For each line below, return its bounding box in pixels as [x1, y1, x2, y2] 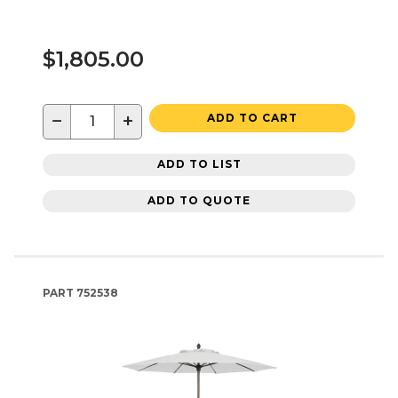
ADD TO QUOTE [147, 194, 251, 208]
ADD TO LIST [156, 157, 242, 171]
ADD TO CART [207, 110, 298, 124]
